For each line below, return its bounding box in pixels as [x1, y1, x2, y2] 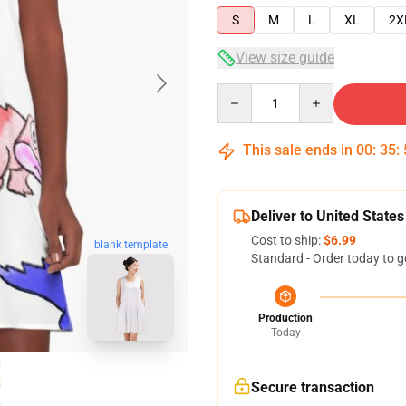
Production [258, 312, 313, 324]
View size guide [236, 49, 334, 66]
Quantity [217, 84, 266, 99]
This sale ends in [239, 141, 356, 159]
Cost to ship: [251, 233, 324, 247]
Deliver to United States [251, 208, 404, 225]
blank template [93, 237, 168, 251]
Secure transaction [251, 379, 374, 396]
